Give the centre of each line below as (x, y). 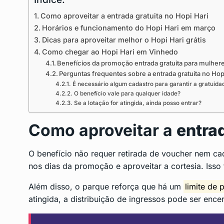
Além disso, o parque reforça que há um (106, 187)
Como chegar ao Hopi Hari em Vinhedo (110, 52)
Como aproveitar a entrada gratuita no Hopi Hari (124, 16)
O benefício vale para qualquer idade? (127, 94)
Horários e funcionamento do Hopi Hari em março (128, 28)
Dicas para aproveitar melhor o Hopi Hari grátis (124, 40)
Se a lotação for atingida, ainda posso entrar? (137, 103)
